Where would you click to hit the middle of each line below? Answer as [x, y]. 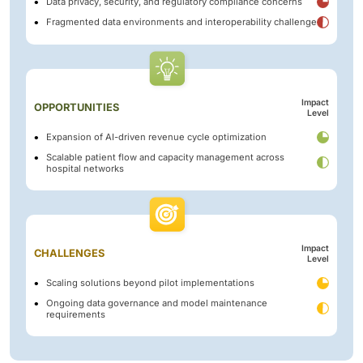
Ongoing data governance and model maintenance [157, 303]
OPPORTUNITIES [77, 107]
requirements [76, 314]
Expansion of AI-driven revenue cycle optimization [156, 137]
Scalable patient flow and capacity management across [165, 157]
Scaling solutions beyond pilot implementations [150, 283]
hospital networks [85, 168]
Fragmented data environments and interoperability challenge [181, 22]
